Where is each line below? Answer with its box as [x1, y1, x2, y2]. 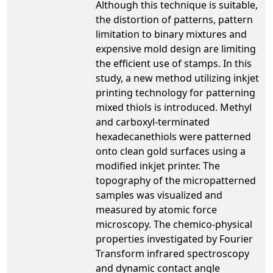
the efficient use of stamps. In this [96, 56, 252, 70]
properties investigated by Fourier [96, 232, 253, 246]
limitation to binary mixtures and [96, 27, 247, 41]
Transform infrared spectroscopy [96, 246, 249, 260]
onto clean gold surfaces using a [96, 144, 246, 158]
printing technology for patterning [96, 85, 255, 99]
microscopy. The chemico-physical [96, 217, 252, 231]
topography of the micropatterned [96, 173, 256, 187]
